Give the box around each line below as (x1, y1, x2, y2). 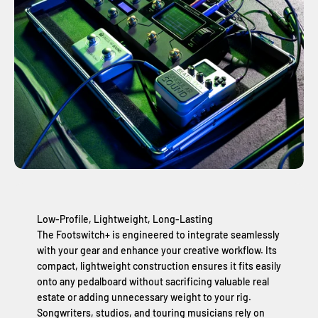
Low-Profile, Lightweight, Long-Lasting (37, 213, 213, 226)
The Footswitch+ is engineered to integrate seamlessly (37, 229, 280, 241)
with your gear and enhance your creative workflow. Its (37, 244, 277, 257)
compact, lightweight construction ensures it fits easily (37, 260, 281, 273)
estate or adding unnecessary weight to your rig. (37, 291, 251, 304)
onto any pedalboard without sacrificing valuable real (37, 275, 269, 288)
